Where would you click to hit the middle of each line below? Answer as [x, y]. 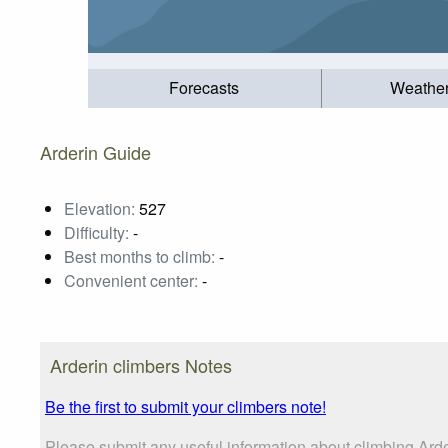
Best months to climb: [139, 256]
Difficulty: [96, 232]
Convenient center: [131, 280]
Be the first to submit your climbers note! [185, 406]
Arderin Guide [95, 151]
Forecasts [204, 88]
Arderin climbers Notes [141, 364]
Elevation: [99, 208]
